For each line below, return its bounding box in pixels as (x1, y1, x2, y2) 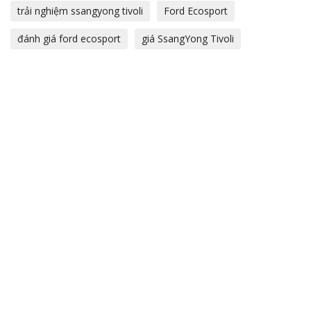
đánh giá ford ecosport (17, 31, 121, 45)
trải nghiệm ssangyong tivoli (17, 3, 143, 17)
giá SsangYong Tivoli (142, 31, 234, 45)
